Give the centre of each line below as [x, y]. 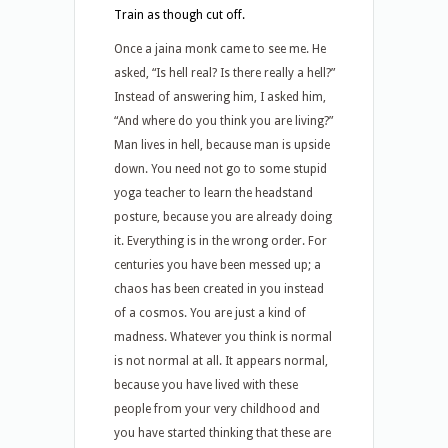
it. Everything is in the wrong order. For [220, 241]
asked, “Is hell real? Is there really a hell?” [224, 73]
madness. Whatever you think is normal [223, 337]
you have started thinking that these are [222, 433]
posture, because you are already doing [223, 217]
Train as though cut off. [179, 15]
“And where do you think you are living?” [223, 121]
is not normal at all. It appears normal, [221, 361]
